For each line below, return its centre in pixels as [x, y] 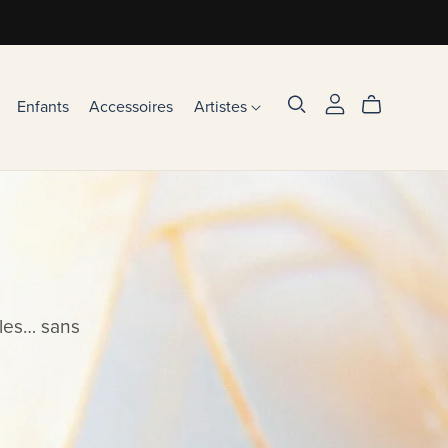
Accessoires [131, 106]
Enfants [43, 106]
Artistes [222, 106]
